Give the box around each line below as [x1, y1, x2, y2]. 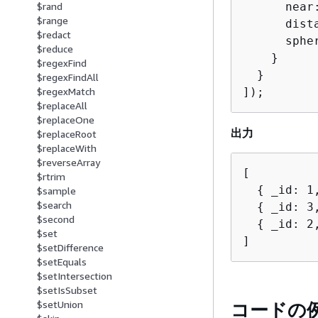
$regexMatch [37, 85, 95, 98]
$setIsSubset [37, 284, 97, 297]
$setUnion [37, 298, 83, 311]
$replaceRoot [37, 128, 97, 141]
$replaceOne [37, 114, 94, 126]
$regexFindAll [37, 71, 99, 84]
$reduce [37, 43, 73, 55]
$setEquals [37, 256, 87, 268]
